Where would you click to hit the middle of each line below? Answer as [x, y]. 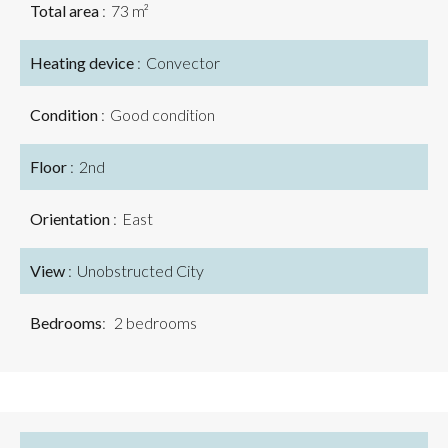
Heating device [83, 62]
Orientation [71, 218]
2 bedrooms [154, 322]
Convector [183, 62]
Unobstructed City [140, 270]
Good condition [162, 114]
